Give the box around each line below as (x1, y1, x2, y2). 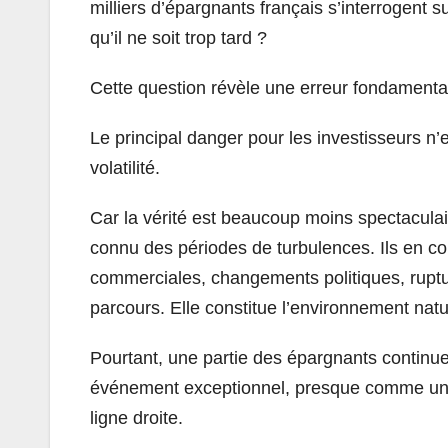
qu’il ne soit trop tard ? (90, 27, 267, 48)
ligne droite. (90, 407, 183, 428)
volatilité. (90, 157, 160, 178)
